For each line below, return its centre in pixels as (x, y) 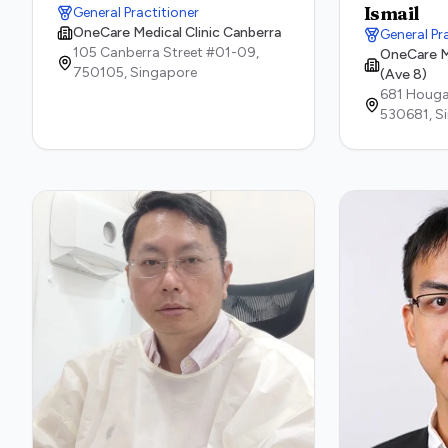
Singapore (163, 72)
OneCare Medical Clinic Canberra (177, 32)
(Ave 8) (403, 74)
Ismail (391, 13)
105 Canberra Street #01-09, (166, 52)
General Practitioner (136, 12)
